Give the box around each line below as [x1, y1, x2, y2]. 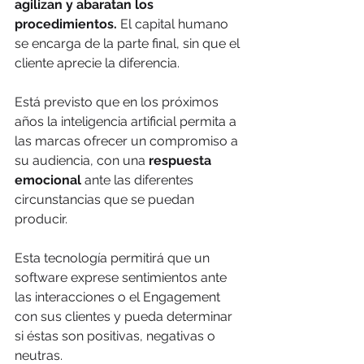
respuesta [149, 152, 214, 168]
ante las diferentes [81, 171, 197, 188]
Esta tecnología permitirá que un [15, 249, 213, 266]
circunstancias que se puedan [15, 191, 197, 207]
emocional [15, 171, 81, 188]
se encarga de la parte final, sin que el [15, 35, 243, 51]
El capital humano [117, 15, 232, 32]
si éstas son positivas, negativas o [15, 327, 219, 344]
